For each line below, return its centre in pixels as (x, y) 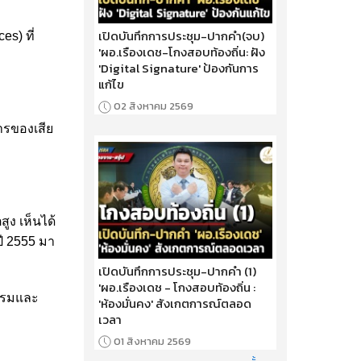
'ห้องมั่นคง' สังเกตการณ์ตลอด (174, 303)
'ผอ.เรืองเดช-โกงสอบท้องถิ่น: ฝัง (181, 52)
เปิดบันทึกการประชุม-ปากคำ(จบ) (181, 36)
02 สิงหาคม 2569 (153, 106)
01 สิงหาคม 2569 (152, 341)
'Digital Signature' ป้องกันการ (178, 68)
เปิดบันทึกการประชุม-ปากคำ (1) (177, 271)
